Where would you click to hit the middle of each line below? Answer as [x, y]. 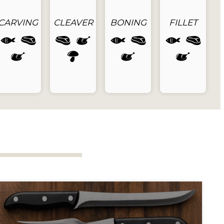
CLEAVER [73, 22]
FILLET [183, 22]
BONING [128, 22]
